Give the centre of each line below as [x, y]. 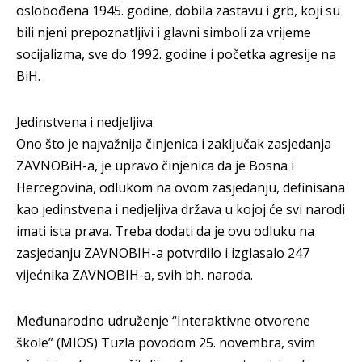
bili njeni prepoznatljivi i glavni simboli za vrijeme [164, 32]
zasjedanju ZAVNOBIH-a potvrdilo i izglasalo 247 [163, 253]
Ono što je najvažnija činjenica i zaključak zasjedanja [174, 144]
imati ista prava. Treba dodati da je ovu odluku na [165, 231]
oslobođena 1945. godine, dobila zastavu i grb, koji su [178, 11]
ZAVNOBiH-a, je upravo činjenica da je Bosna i [155, 166]
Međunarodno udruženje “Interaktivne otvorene [163, 321]
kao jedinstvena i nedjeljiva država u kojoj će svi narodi [181, 209]
